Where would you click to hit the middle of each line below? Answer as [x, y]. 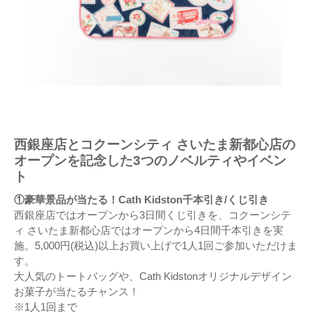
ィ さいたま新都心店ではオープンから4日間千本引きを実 [149, 231]
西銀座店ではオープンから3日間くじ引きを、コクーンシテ [153, 215]
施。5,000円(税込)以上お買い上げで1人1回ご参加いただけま [156, 246]
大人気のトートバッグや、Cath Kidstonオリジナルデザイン [153, 276]
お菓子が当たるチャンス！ [77, 292]
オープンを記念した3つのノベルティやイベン [150, 161]
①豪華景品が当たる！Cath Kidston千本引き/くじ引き [141, 200]
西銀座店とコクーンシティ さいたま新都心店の [155, 145]
